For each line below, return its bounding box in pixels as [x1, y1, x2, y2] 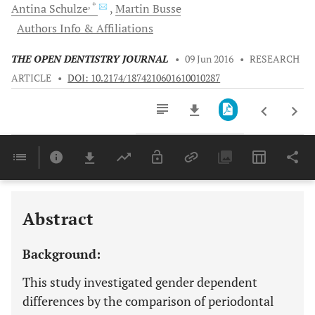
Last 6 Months [153, 181, 199, 190]
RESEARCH [250, 53, 300, 65]
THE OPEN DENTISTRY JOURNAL [11, 53, 168, 65]
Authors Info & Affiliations [17, 20, 153, 36]
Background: [22, 245, 101, 262]
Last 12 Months [153, 195, 203, 204]
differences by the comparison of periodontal [22, 292, 274, 309]
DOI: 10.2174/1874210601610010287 [67, 72, 221, 84]
